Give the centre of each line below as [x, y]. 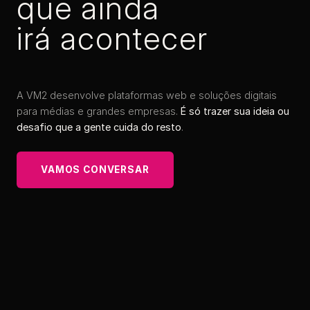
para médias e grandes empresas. [99, 111]
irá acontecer [112, 39]
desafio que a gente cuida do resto [99, 127]
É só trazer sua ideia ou [235, 111]
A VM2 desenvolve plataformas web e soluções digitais [147, 95]
